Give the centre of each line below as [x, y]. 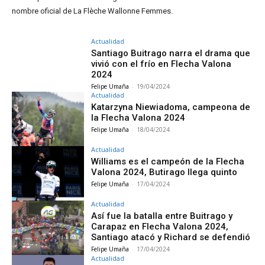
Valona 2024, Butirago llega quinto [164, 172]
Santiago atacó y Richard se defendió [171, 237]
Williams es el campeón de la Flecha [168, 162]
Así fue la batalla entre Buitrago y [162, 216]
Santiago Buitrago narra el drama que [171, 53]
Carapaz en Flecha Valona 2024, [160, 226]
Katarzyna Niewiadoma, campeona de [171, 107]
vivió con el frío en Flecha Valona [161, 64]
